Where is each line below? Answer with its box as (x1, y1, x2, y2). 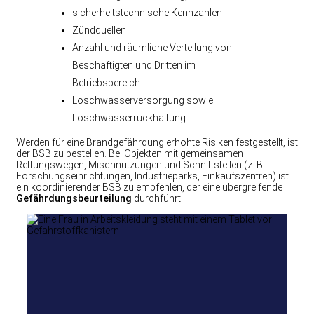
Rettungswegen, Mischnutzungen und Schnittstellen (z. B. (16, 158, 265, 170)
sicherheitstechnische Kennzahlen (72, 6, 222, 18)
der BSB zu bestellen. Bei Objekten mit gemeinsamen (16, 147, 243, 159)
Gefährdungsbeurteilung (16, 192, 132, 204)
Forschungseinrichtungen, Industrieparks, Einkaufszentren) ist (16, 170, 289, 182)
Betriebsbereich (72, 76, 140, 88)
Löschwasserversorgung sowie (72, 94, 213, 106)
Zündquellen (72, 24, 126, 36)
